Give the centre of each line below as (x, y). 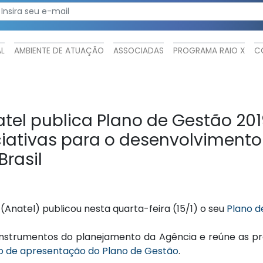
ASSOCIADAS (139, 51)
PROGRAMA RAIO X (209, 51)
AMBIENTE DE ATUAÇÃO (59, 51)
